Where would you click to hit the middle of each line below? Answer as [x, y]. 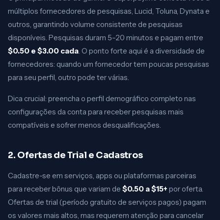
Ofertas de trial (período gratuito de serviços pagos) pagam [107, 202]
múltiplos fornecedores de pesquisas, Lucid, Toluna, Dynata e [109, 11]
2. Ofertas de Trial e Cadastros [75, 155]
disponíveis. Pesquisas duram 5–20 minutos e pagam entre [106, 38]
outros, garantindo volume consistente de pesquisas [95, 24]
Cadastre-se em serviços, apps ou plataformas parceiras [102, 176]
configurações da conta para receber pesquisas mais [96, 112]
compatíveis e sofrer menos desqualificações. [84, 125]
